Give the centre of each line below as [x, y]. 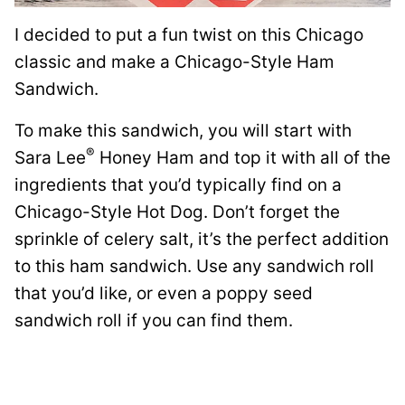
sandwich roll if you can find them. [154, 321]
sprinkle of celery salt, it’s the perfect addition [202, 240]
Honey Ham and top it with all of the [243, 158]
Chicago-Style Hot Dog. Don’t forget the [177, 212]
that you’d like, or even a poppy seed [164, 294]
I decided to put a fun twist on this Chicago [189, 35]
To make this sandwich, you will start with [183, 131]
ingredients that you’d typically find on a [178, 185]
